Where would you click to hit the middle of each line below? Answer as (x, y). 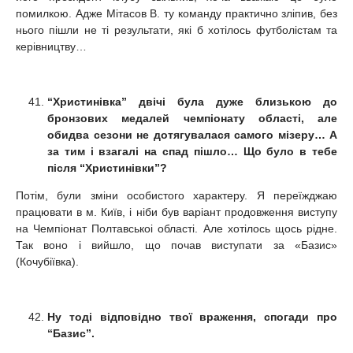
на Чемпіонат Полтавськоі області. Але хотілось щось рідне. (176, 228)
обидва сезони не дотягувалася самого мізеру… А (192, 134)
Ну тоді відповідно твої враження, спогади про (192, 316)
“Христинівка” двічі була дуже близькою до (192, 101)
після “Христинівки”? (107, 167)
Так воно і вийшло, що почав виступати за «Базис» (176, 245)
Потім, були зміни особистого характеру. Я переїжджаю (176, 195)
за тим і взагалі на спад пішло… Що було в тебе (192, 151)
